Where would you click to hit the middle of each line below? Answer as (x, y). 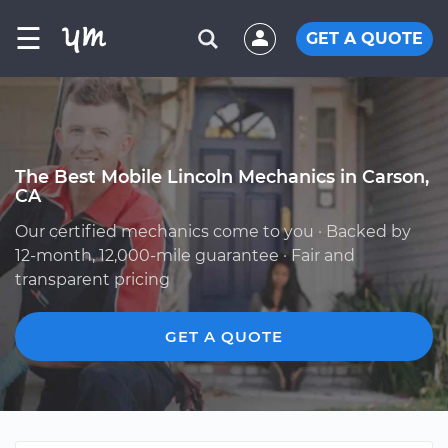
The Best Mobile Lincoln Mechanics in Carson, (222, 176)
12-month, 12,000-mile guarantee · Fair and (185, 255)
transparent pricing (92, 279)
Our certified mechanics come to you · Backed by (213, 231)
